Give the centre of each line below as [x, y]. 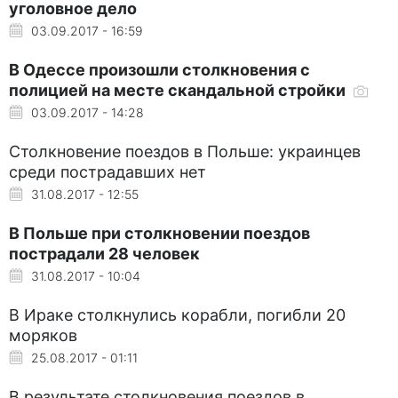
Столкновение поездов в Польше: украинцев [185, 151]
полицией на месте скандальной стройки [179, 90]
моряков [43, 335]
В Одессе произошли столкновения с [159, 69]
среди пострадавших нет [107, 171]
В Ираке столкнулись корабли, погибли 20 [177, 314]
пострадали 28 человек [104, 253]
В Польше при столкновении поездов [159, 233]
